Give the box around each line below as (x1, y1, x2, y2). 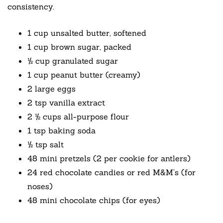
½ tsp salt (27, 139, 64, 149)
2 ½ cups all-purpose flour (27, 111, 129, 121)
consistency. (7, 1, 54, 11)
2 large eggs (27, 83, 76, 94)
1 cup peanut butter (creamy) (27, 69, 140, 80)
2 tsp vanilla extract (27, 97, 105, 108)
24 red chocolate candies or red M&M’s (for (27, 167, 196, 177)
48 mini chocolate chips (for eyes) (27, 195, 160, 205)
